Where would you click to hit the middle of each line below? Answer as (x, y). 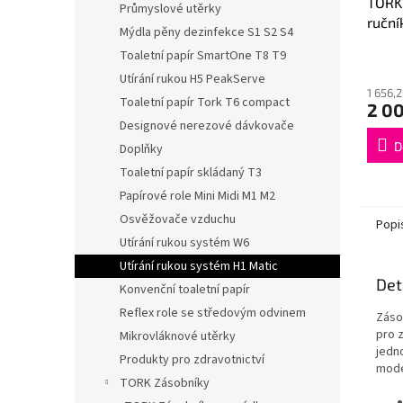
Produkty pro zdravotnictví (192, 360)
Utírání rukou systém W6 (184, 243)
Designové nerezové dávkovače (207, 126)
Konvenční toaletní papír (185, 290)
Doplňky (141, 149)
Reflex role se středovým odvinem (213, 313)
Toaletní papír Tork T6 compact (205, 103)
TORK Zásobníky (165, 383)
